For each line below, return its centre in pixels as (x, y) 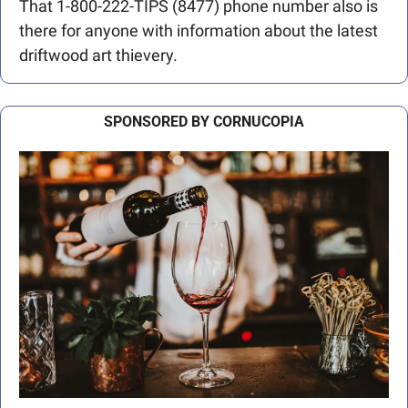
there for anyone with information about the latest (199, 31)
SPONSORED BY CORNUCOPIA (204, 122)
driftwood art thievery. (98, 56)
